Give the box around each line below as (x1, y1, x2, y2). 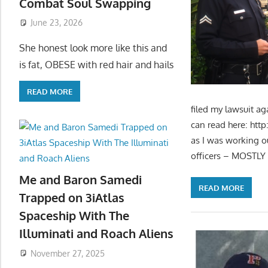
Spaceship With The (19, 207, 129, 223)
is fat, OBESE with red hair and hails (19, 59, 173, 71)
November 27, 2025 (30, 248, 105, 258)
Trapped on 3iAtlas (19, 189, 124, 205)
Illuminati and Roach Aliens (19, 225, 173, 241)
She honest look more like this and (19, 42, 167, 54)
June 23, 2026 (30, 17, 83, 28)
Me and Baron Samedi (19, 171, 142, 187)
